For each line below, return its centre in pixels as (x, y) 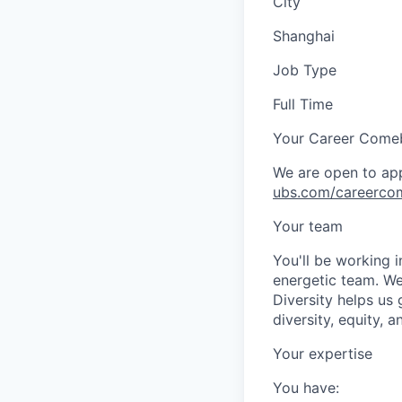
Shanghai (304, 35)
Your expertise (323, 353)
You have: (306, 387)
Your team (308, 226)
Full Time (303, 104)
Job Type (305, 70)
